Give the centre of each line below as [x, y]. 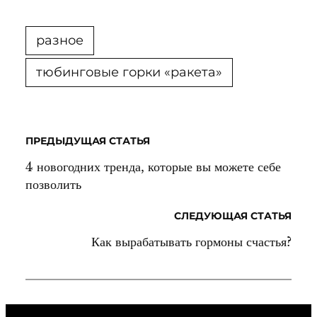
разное [60, 41]
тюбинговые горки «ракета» [129, 73]
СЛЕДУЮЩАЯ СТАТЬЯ [233, 216]
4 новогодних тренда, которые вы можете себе [153, 167]
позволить [53, 185]
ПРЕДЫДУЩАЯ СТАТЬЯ [88, 141]
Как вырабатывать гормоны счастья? [191, 242]
